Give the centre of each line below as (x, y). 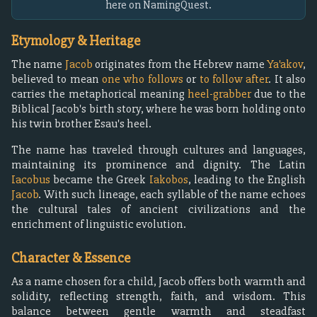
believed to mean (57, 79)
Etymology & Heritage (76, 41)
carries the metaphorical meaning (100, 94)
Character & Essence (71, 258)
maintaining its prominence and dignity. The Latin (158, 165)
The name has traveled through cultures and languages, (158, 150)
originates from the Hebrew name (179, 64)
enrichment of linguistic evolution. (99, 224)
